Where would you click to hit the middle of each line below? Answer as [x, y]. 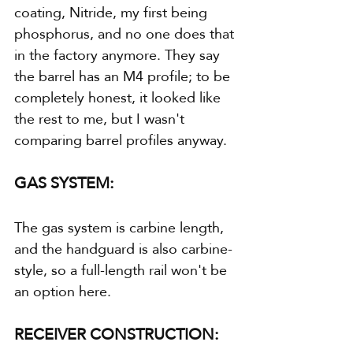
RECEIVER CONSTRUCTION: [117, 334]
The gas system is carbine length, [121, 228]
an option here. [63, 292]
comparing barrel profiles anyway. [121, 140]
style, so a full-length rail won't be [123, 270]
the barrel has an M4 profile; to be [124, 76]
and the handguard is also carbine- [123, 249]
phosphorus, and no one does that [126, 34]
